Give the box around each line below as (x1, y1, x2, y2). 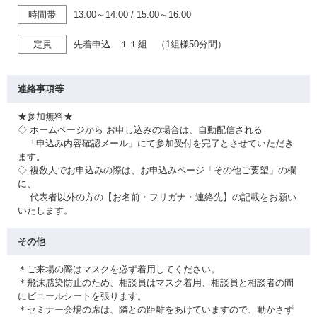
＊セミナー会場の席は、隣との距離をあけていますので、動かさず (18, 304, 294, 315)
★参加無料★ (18, 111, 73, 122)
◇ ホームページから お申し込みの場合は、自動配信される (18, 125, 263, 135)
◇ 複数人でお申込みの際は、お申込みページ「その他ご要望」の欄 (18, 165, 296, 175)
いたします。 (18, 205, 82, 216)
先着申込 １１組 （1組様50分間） (74, 39, 226, 50)
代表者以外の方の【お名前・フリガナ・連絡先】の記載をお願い (18, 192, 296, 202)
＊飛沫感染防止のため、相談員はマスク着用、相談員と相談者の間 (18, 277, 294, 288)
